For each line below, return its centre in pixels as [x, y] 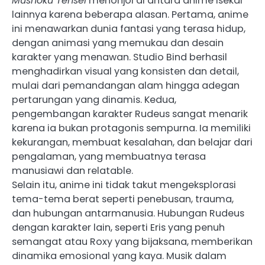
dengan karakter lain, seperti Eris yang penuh [118, 228]
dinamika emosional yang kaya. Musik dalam [119, 256]
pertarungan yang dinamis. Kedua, [94, 100]
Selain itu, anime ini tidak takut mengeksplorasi [124, 185]
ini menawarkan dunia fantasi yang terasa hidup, [129, 29]
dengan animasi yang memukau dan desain [118, 43]
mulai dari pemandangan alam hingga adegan [126, 86]
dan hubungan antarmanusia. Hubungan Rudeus [128, 214]
